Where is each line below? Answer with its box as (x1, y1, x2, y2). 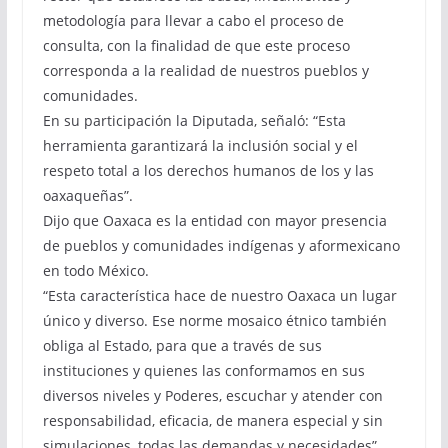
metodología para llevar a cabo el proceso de (42, 11, 344, 30)
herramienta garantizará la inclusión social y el (42, 136, 358, 155)
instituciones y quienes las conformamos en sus (42, 361, 365, 380)
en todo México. (42, 261, 149, 280)
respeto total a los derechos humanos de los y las (42, 161, 374, 180)
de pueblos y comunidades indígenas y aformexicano (42, 236, 400, 255)
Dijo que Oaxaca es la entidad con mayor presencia (42, 211, 387, 230)
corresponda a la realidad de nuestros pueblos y (42, 61, 369, 80)
